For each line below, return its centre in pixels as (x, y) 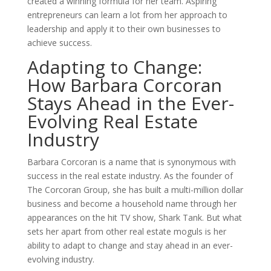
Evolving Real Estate (112, 121)
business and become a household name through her (132, 204)
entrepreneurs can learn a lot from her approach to (127, 15)
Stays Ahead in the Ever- (130, 103)
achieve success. (59, 43)
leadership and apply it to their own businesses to (124, 29)
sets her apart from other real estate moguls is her (126, 231)
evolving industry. (60, 259)
